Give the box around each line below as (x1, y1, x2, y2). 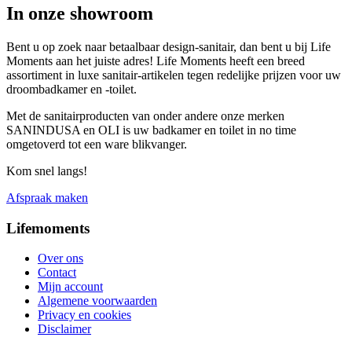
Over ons (38, 251, 83, 266)
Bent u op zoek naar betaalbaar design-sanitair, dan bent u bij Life (6, 39, 331, 53)
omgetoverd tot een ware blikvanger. (6, 137, 187, 151)
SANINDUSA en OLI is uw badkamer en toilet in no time (6, 123, 296, 137)
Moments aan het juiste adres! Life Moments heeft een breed (6, 53, 305, 68)
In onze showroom (6, 2, 153, 24)
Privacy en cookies (38, 308, 131, 322)
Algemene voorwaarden (38, 294, 157, 308)
